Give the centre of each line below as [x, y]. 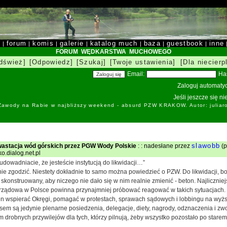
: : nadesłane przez [164, 146]
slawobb [206, 146]
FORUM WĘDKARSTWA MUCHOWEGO [113, 52]
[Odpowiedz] [51, 62]
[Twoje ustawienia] [143, 62]
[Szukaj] [91, 62]
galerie [72, 43]
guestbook [185, 43]
